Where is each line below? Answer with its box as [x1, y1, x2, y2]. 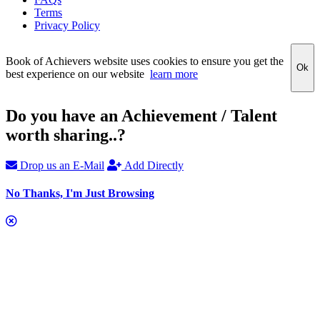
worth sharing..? [6, 125, 126, 144]
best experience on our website [6, 67, 150, 80]
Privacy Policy [34, 19, 100, 31]
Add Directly [121, 159, 184, 171]
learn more [150, 67, 198, 80]
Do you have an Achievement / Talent [6, 106, 277, 125]
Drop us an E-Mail [17, 159, 104, 171]
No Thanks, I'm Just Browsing [6, 187, 154, 200]
